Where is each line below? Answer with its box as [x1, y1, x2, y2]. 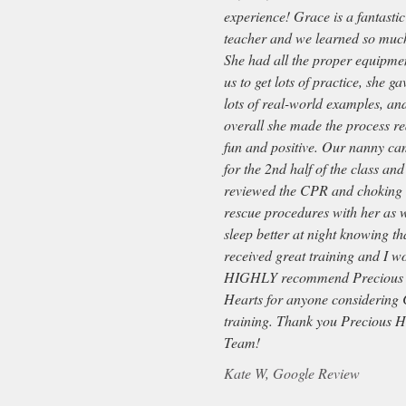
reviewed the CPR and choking [224, 180, 402, 199]
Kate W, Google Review [224, 363, 360, 382]
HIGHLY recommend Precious [224, 267, 403, 286]
